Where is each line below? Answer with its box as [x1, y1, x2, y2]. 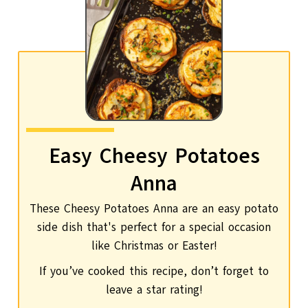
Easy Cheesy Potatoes [48, 141, 260, 170]
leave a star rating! [105, 281, 203, 298]
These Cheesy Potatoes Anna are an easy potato [30, 200, 278, 217]
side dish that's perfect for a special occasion [37, 219, 271, 235]
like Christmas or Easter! [91, 237, 217, 254]
